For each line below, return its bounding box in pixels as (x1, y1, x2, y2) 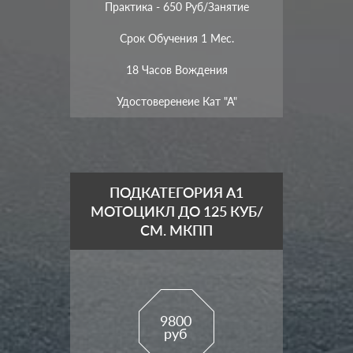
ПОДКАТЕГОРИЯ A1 (110, 183, 243, 201)
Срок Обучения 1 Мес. (119, 31, 234, 45)
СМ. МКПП (140, 221, 213, 239)
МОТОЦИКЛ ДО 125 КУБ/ (90, 202, 263, 220)
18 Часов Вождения (125, 62, 228, 76)
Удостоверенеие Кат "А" (116, 94, 237, 108)
